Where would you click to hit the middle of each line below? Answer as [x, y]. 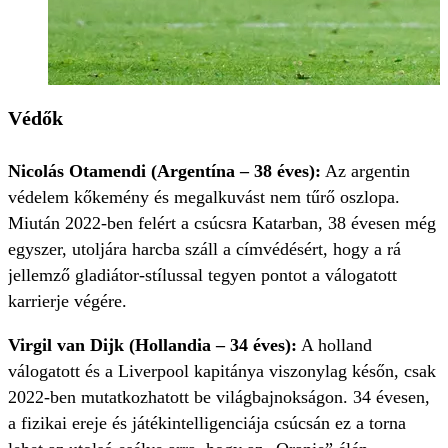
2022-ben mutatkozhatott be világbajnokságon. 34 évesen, [219, 396]
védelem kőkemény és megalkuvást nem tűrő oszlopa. [204, 196]
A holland [334, 344]
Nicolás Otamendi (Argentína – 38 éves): [164, 170]
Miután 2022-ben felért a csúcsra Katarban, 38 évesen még [222, 222]
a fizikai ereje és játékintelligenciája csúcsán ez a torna [207, 422]
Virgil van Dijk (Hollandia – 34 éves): [152, 344]
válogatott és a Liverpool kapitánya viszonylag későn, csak [222, 370]
